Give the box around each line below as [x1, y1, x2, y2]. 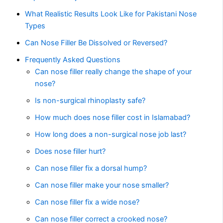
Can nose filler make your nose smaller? [35, 181, 169, 190]
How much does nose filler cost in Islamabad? [35, 113, 191, 122]
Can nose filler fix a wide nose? [35, 198, 140, 207]
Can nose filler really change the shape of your [35, 67, 192, 77]
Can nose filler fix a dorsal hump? [35, 164, 147, 173]
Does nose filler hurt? [35, 147, 106, 156]
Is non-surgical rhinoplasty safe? [35, 96, 146, 106]
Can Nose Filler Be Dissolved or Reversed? [25, 38, 168, 48]
